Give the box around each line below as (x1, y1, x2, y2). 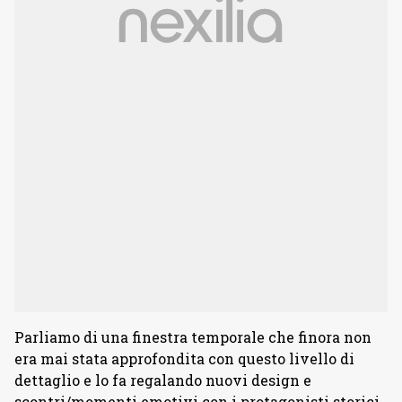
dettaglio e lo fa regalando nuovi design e (14, 371, 311, 389)
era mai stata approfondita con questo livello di (14, 349, 354, 368)
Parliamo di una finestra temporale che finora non (14, 328, 371, 346)
